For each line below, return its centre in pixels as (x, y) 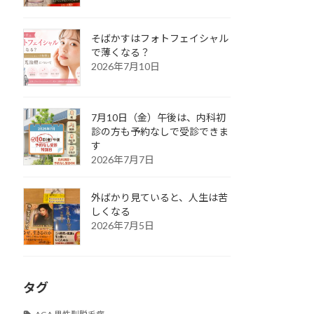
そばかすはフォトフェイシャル (160, 38)
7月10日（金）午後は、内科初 (158, 117)
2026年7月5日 (123, 225)
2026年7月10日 (125, 66)
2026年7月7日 (123, 159)
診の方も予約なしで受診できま (160, 131)
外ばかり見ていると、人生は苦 (159, 197)
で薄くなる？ (121, 52)
